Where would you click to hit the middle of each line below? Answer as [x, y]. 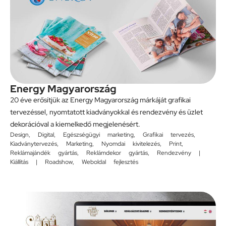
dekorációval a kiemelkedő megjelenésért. [75, 124]
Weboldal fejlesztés [110, 162]
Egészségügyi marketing [98, 134]
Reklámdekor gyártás [117, 153]
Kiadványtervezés [34, 144]
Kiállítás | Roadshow [41, 162]
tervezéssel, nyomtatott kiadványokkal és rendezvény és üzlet [106, 112]
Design [19, 134]
